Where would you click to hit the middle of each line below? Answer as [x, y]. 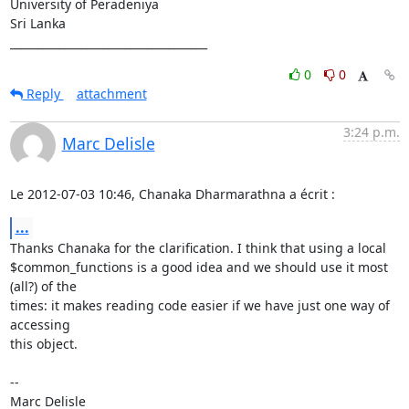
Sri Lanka [37, 23]
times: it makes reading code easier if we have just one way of [199, 305]
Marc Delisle [108, 143]
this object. [43, 343]
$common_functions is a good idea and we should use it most [199, 267]
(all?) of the [43, 286]
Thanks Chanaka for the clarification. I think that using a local [198, 247]
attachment [111, 93]
